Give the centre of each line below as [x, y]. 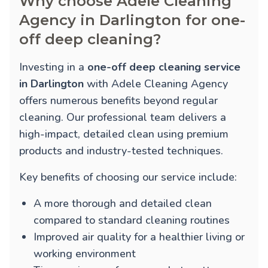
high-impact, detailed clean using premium [124, 134]
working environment [85, 254]
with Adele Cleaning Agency [156, 84]
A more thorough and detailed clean [123, 204]
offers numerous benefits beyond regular [118, 101]
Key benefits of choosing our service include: [128, 177]
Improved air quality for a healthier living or [139, 237]
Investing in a [53, 67]
